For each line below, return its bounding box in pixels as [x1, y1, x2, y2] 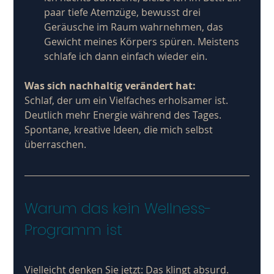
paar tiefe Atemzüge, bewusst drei [44, 5, 204, 19]
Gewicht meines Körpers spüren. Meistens [44, 34, 242, 48]
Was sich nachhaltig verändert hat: [24, 78, 196, 92]
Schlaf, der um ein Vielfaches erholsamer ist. [24, 93, 231, 107]
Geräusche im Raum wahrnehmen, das [44, 20, 226, 34]
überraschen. [24, 137, 87, 151]
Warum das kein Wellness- [24, 198, 212, 218]
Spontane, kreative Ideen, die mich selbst [24, 122, 216, 136]
